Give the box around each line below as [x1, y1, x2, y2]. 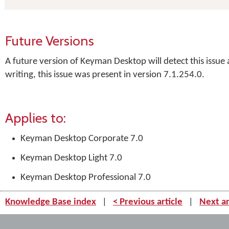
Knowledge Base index [5, 197, 96, 207]
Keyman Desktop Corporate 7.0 [20, 134, 143, 144]
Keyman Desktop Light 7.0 [20, 153, 122, 163]
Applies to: [5, 109, 66, 126]
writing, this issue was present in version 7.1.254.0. [5, 70, 204, 80]
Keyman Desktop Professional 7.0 [20, 173, 151, 182]
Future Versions [5, 32, 94, 49]
